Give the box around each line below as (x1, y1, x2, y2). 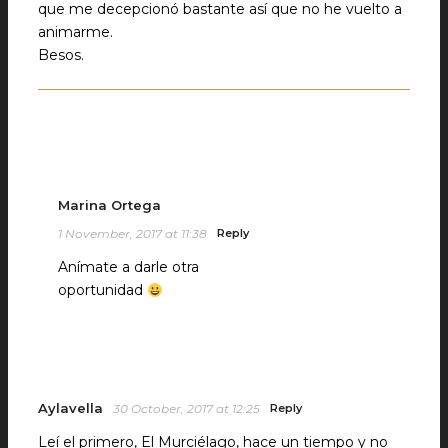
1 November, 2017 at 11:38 (58, 226, 207, 242)
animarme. (38, 23, 113, 42)
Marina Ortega (58, 197, 161, 214)
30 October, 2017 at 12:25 (113, 401, 260, 417)
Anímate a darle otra (58, 258, 199, 277)
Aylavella (38, 400, 103, 417)
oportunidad (58, 281, 147, 300)
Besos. (38, 46, 84, 65)
